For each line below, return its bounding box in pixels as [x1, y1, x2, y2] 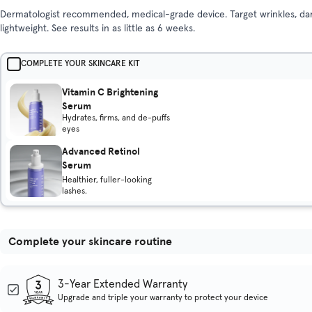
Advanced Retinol [61, 146, 140, 157]
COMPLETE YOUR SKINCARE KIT [20, 60, 140, 69]
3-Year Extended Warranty [58, 278, 187, 290]
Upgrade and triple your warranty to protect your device [58, 293, 268, 302]
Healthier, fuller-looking [61, 176, 152, 185]
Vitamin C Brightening [61, 86, 158, 97]
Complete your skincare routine [8, 234, 172, 248]
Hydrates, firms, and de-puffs [61, 114, 170, 123]
